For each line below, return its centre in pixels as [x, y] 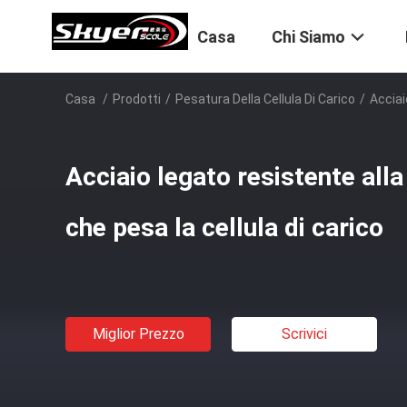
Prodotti [137, 99]
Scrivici [304, 334]
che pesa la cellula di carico [224, 228]
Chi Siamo [308, 37]
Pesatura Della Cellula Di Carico [265, 99]
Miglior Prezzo [138, 334]
